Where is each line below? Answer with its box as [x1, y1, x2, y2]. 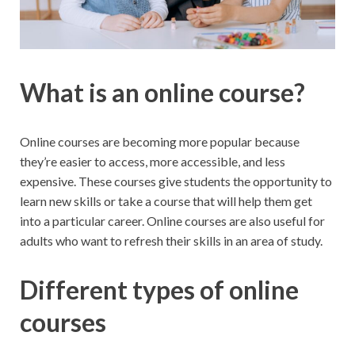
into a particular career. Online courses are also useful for [20, 213, 325, 229]
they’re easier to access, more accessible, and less [20, 154, 285, 170]
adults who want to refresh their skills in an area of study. [20, 233, 323, 249]
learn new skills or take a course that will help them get [20, 193, 312, 209]
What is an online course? [20, 77, 305, 109]
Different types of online [20, 274, 299, 306]
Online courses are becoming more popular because [20, 134, 300, 150]
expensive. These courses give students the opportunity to [20, 174, 332, 189]
